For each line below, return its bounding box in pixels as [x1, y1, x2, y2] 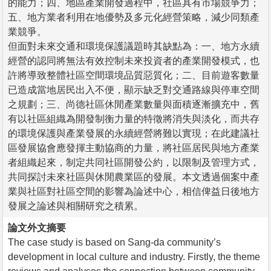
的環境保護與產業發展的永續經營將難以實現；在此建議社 [8, 128, 260, 139]
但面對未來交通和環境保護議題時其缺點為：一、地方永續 [8, 41, 260, 51]
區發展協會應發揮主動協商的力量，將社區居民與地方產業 [8, 142, 260, 153]
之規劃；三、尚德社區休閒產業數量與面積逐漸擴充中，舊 [8, 99, 260, 109]
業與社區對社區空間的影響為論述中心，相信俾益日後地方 [8, 186, 260, 197]
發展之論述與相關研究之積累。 [8, 200, 143, 211]
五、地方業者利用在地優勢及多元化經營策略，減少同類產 [8, 11, 260, 22]
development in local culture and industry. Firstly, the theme [8, 251, 260, 262]
